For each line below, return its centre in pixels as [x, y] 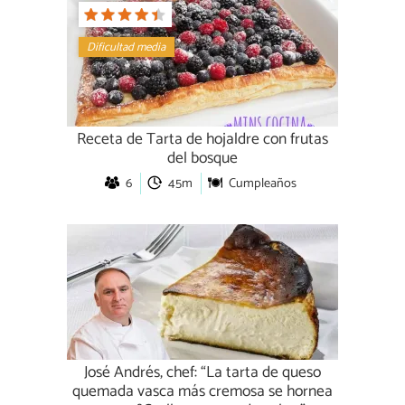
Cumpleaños [262, 183]
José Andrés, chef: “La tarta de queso [202, 372]
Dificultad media [127, 47]
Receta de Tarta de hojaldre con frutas [202, 139]
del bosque [202, 158]
